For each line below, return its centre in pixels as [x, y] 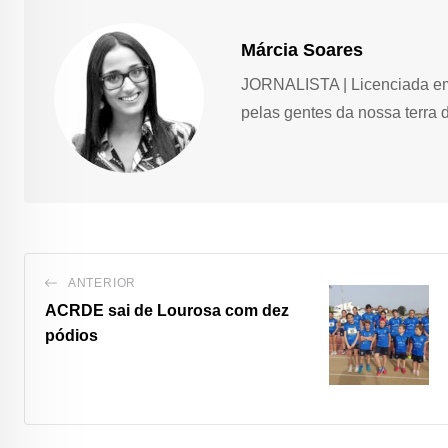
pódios [71, 335]
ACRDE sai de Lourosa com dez [167, 310]
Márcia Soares [301, 49]
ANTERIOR [102, 282]
